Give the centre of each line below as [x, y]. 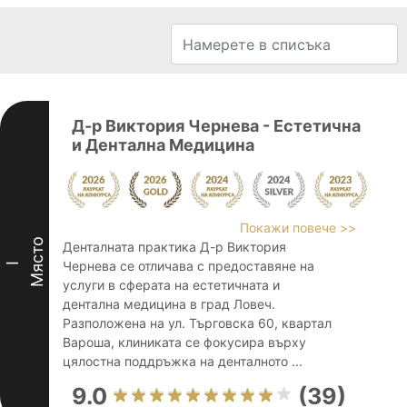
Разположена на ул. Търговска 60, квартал [197, 323]
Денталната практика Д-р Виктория [174, 247]
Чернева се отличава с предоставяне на [189, 266]
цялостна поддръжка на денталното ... [183, 361]
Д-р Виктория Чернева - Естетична [216, 126]
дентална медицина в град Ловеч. [169, 304]
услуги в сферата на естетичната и [171, 285]
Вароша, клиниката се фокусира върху [184, 342]
